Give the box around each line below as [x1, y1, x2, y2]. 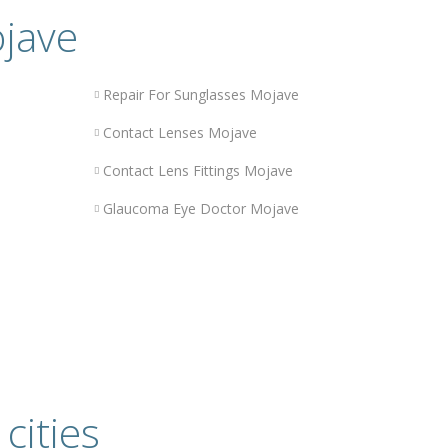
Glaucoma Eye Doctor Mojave [102, 199, 299, 219]
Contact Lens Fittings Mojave [102, 161, 293, 181]
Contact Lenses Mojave [102, 123, 257, 143]
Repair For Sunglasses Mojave [102, 85, 299, 105]
